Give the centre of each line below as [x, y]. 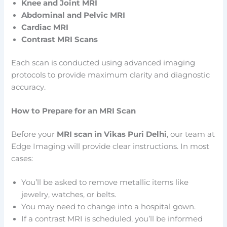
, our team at [191, 134]
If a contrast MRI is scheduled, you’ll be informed [112, 219]
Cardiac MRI [45, 27]
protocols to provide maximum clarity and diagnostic [111, 75]
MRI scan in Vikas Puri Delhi [112, 134]
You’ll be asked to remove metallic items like [105, 183]
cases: [22, 158]
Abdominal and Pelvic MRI [73, 15]
